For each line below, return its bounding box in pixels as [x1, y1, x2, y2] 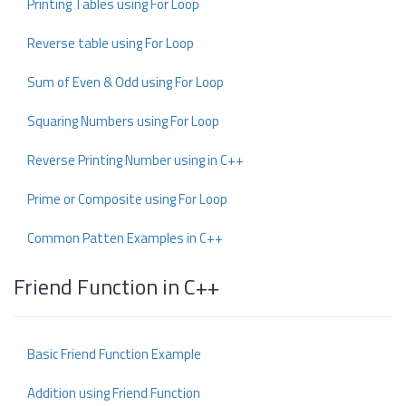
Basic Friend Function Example [27, 343, 201, 364]
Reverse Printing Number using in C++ [27, 150, 244, 170]
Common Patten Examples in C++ [27, 227, 223, 248]
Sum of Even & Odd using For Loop [27, 72, 224, 92]
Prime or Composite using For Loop [27, 188, 227, 209]
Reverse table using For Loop [27, 33, 194, 53]
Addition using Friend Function [27, 382, 200, 403]
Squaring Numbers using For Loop [27, 111, 219, 131]
